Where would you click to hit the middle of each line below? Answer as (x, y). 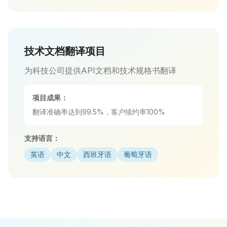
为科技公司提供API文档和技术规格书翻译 (100, 70)
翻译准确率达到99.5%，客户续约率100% (99, 112)
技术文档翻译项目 (65, 51)
